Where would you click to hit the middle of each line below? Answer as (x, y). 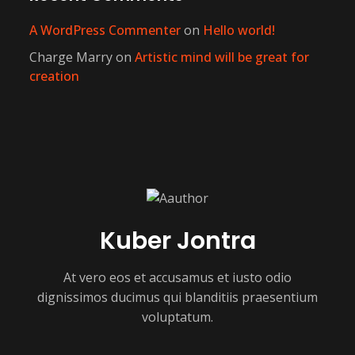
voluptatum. (177, 317)
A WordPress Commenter (105, 31)
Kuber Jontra (177, 241)
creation (54, 76)
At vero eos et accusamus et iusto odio (177, 278)
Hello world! (239, 31)
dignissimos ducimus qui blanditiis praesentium (177, 298)
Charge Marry (71, 57)
